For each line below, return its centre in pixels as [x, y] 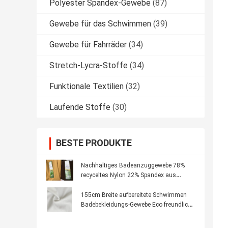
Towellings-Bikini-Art [109, 215]
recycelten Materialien [111, 185]
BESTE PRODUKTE [94, 143]
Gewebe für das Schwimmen [100, 24]
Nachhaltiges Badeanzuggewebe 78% [133, 166]
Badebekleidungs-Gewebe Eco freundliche [138, 205]
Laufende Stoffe [80, 107]
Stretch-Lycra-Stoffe [89, 66]
